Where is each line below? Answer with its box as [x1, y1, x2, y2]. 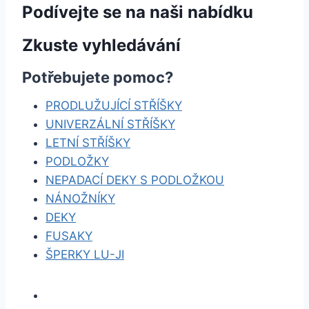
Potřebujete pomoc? [22, 68, 173, 86]
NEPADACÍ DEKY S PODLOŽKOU [46, 173, 224, 187]
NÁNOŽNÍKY [46, 192, 115, 206]
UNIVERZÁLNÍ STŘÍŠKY [46, 117, 175, 131]
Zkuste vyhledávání [22, 35, 181, 55]
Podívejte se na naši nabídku [22, 2, 253, 22]
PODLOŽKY [46, 154, 109, 168]
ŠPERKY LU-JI [46, 248, 124, 261]
